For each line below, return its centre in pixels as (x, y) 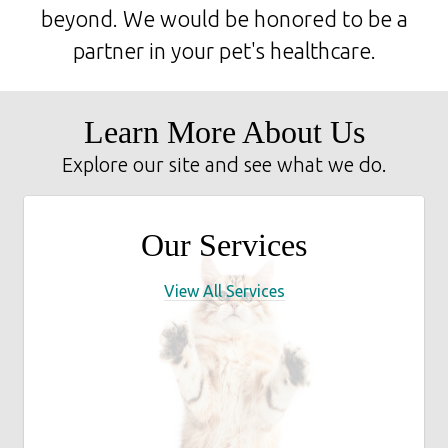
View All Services (224, 291)
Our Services (224, 245)
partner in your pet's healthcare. (224, 51)
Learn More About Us (224, 132)
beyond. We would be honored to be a (224, 19)
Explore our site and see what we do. (224, 165)
